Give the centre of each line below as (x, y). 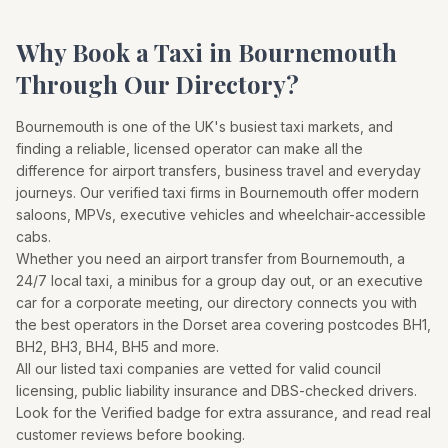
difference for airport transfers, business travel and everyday (218, 170)
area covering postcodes (315, 324)
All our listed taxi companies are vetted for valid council (198, 368)
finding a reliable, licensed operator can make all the (189, 148)
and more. (184, 346)
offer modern (373, 192)
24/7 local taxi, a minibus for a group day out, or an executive (219, 280)
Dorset (205, 324)
